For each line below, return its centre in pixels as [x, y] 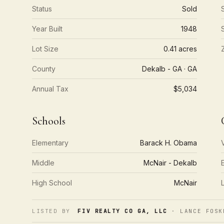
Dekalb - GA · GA [170, 69]
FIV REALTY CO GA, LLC [122, 211]
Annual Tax [50, 89]
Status [42, 9]
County [44, 69]
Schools [49, 121]
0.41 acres [180, 49]
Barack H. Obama [169, 143]
